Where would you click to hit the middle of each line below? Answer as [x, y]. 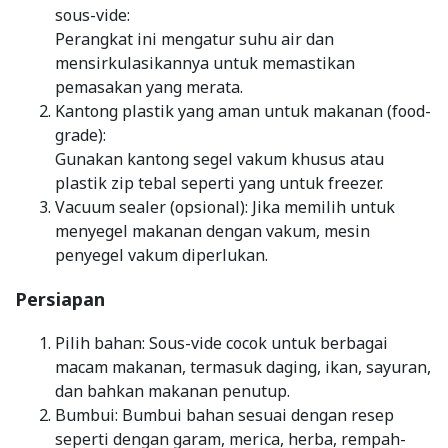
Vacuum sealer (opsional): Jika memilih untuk [225, 206]
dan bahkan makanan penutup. [172, 390]
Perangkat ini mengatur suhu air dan [194, 38]
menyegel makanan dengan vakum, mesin [212, 230]
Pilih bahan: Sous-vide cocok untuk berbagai [221, 342]
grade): [82, 134]
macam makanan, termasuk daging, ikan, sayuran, [243, 366]
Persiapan [60, 298]
